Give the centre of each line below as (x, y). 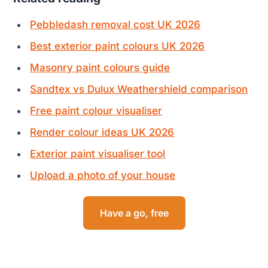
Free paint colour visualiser (96, 110)
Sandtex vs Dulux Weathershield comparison (139, 89)
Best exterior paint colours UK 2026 (118, 46)
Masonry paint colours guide (100, 67)
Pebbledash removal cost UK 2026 (115, 24)
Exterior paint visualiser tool (98, 153)
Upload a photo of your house (103, 175)
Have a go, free (134, 213)
